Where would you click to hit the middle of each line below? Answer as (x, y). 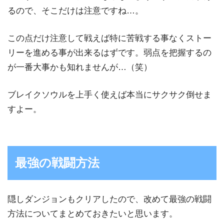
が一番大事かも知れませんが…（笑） (80, 67)
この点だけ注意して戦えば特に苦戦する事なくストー (109, 38)
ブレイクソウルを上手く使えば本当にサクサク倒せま (109, 94)
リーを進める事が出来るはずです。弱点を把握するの (109, 52)
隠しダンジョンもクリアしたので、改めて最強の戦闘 (109, 199)
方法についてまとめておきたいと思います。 (92, 214)
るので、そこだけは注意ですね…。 (75, 11)
